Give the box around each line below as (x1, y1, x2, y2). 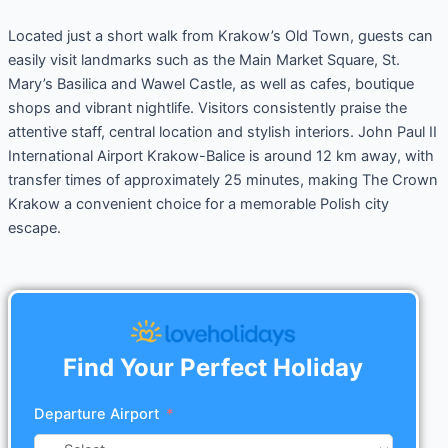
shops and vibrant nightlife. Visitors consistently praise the (7, 98, 407, 117)
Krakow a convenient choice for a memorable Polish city (7, 194, 389, 213)
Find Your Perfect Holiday (63, 353, 364, 382)
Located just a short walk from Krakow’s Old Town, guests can (7, 26, 433, 45)
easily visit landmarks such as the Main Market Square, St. (7, 50, 400, 69)
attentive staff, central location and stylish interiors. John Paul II (7, 122, 437, 141)
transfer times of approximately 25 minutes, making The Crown (7, 170, 438, 189)
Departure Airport (33, 405, 159, 423)
